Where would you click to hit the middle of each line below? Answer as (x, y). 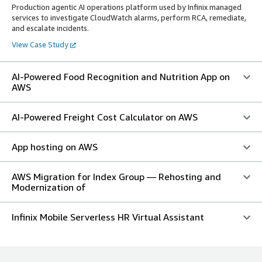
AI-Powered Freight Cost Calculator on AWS (105, 117)
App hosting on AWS (55, 147)
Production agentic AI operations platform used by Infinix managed (127, 7)
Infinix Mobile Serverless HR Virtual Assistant (108, 217)
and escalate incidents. (50, 28)
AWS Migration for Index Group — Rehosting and (116, 177)
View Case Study (40, 45)
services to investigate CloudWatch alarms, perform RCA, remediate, (129, 18)
